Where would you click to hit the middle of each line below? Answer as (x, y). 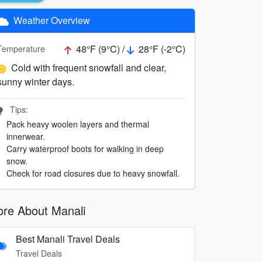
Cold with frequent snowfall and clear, (89, 67)
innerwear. (26, 136)
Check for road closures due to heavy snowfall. (93, 173)
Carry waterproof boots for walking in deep (85, 148)
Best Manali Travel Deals (68, 239)
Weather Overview (51, 20)
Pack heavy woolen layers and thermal (78, 124)
